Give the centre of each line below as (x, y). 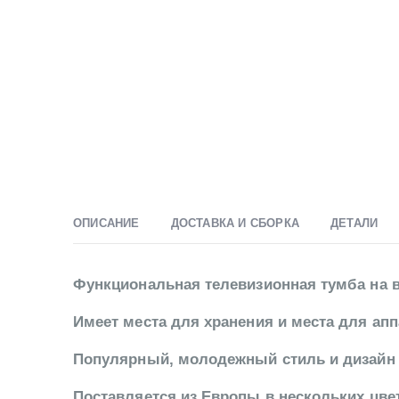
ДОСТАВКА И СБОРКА (235, 223)
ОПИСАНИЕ (106, 223)
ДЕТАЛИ (354, 223)
